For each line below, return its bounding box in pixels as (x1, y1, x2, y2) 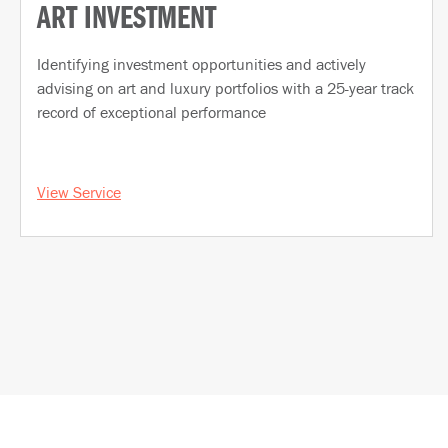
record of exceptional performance (37, 101, 266, 122)
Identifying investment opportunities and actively (37, 53, 366, 74)
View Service (37, 181, 121, 202)
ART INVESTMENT (37, 6, 216, 33)
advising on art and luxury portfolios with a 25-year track (37, 77, 414, 98)
